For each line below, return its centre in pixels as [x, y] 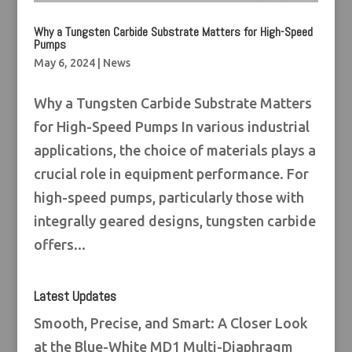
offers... [59, 245]
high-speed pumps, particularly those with [169, 198]
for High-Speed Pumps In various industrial [171, 127]
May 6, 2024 [64, 63]
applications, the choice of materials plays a [174, 150]
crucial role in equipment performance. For [171, 174]
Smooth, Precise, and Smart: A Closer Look [170, 323]
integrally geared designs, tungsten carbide [174, 221]
